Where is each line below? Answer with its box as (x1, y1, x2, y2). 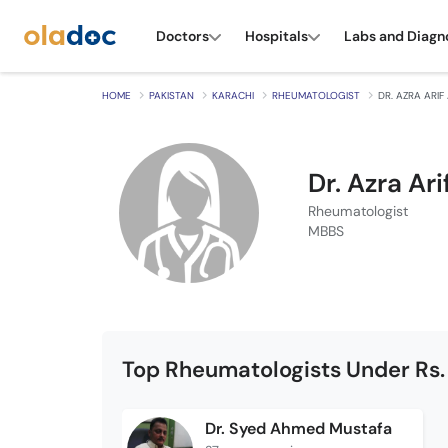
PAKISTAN (149, 89, 194, 102)
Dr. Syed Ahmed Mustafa (204, 418, 392, 439)
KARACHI (212, 89, 254, 102)
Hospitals (245, 26, 308, 45)
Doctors (156, 26, 209, 45)
